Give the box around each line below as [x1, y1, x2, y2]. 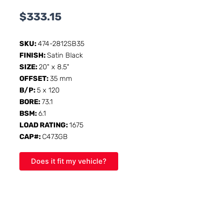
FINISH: [19, 50, 47, 60]
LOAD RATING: [19, 120, 69, 129]
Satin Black [47, 50, 83, 60]
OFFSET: [19, 74, 50, 83]
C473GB [42, 132, 68, 141]
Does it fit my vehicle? [31, 156, 107, 166]
